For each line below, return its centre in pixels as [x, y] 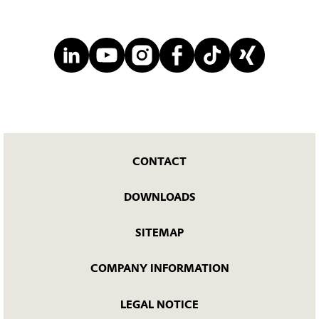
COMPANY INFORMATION [159, 269]
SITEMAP [159, 233]
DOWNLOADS [159, 197]
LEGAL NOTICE [159, 304]
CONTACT [159, 161]
